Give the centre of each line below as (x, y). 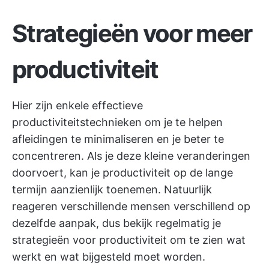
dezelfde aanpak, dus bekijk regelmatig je (116, 223)
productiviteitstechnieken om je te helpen (117, 122)
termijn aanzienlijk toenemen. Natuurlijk (112, 189)
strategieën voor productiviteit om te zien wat (129, 240)
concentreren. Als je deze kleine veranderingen (131, 156)
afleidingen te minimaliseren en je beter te (118, 139)
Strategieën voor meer (132, 33)
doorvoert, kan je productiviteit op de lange (122, 173)
